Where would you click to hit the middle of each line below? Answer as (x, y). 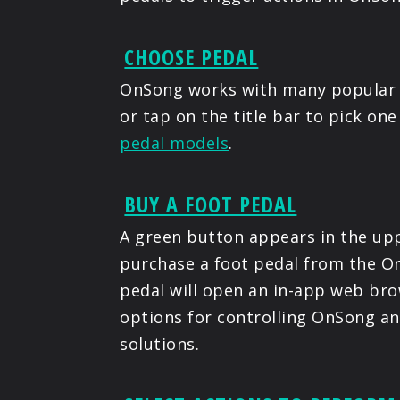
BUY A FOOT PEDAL (211, 204)
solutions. (160, 344)
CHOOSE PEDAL (192, 57)
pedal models (175, 143)
